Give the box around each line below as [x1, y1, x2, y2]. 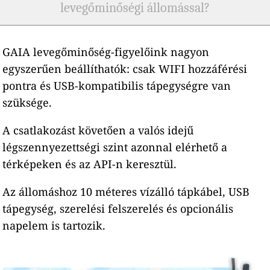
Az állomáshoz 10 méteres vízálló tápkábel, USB [2, 184, 250, 199]
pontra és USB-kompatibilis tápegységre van [2, 78, 231, 93]
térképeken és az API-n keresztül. [2, 156, 177, 171]
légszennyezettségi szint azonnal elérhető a [2, 139, 228, 154]
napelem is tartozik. [2, 218, 106, 233]
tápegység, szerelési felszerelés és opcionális [2, 201, 234, 216]
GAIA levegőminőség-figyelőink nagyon [2, 44, 210, 59]
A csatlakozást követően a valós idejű [2, 122, 194, 137]
